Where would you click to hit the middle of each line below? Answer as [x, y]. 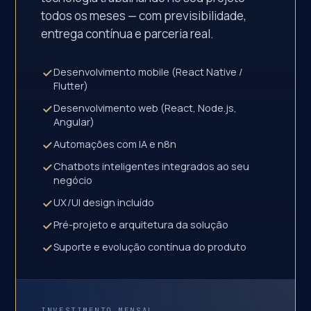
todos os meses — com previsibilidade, [144, 16]
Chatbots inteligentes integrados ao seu [152, 166]
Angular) [74, 122]
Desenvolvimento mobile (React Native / [149, 72]
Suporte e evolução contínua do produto [150, 247]
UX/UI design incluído [104, 202]
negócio [73, 180]
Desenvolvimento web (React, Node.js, [145, 108]
